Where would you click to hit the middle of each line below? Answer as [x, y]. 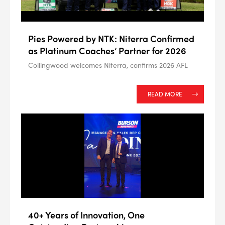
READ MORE [165, 94]
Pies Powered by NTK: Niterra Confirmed [111, 38]
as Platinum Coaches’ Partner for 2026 [107, 50]
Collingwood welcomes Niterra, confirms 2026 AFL [108, 65]
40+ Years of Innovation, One [86, 215]
